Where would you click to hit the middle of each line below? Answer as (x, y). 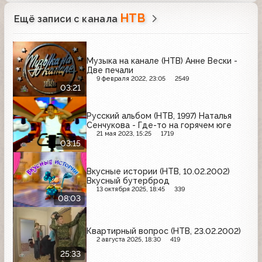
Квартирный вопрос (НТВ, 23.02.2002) (164, 231)
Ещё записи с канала (67, 19)
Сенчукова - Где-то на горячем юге (159, 125)
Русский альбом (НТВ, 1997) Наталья (159, 116)
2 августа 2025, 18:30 (128, 240)
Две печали (110, 70)
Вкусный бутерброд (128, 180)
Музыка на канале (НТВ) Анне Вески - (162, 61)
